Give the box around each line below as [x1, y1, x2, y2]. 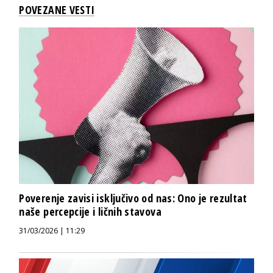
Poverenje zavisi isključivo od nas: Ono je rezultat [19, 190, 247, 205]
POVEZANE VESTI [19, 2, 95, 17]
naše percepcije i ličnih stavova [19, 204, 161, 219]
